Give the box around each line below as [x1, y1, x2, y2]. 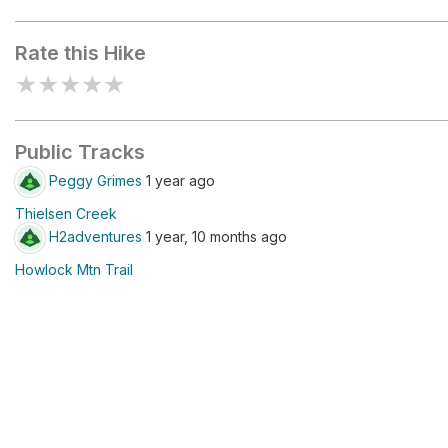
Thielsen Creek [15, 205, 117, 222]
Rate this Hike [15, 41, 146, 65]
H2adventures [49, 227, 142, 245]
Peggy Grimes [49, 171, 142, 189]
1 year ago [142, 171, 215, 189]
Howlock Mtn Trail [15, 261, 133, 278]
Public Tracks [15, 140, 145, 164]
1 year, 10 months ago [142, 227, 287, 245]
